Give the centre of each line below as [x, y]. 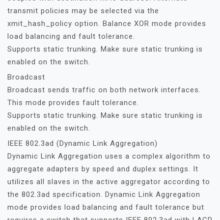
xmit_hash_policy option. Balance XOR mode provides [107, 24]
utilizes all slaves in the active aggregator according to [109, 182]
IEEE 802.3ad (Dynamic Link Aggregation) [82, 143]
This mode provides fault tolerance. [73, 103]
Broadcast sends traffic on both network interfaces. [104, 90]
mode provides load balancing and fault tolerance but [106, 207]
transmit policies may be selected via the [83, 11]
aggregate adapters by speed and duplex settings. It [103, 169]
